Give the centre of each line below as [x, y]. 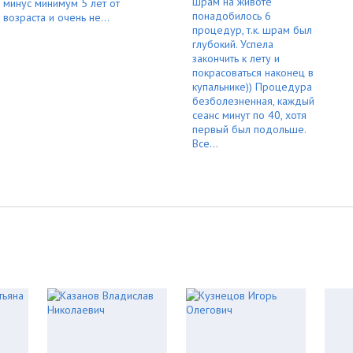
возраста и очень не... [56, 17]
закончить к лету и [236, 58]
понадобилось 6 [232, 15]
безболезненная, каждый [253, 100]
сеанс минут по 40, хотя [249, 115]
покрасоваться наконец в [253, 72]
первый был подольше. [249, 129]
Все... [205, 143]
